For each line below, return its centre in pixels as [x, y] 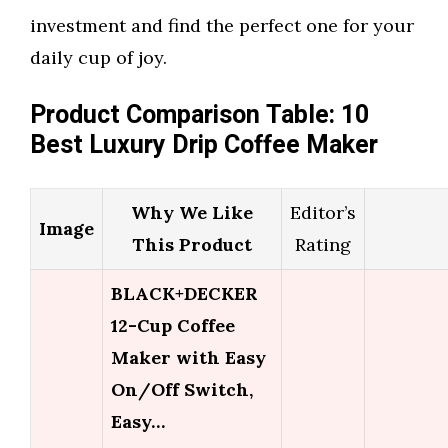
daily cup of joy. [98, 58]
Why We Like [192, 213]
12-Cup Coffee [173, 326]
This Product [192, 245]
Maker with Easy [188, 358]
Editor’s [323, 213]
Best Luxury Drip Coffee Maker [204, 146]
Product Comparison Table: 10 [199, 116]
